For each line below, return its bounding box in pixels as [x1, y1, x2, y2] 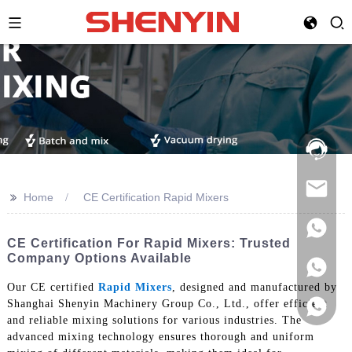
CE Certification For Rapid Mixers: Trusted [6, 236, 291, 250]
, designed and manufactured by [171, 280, 337, 293]
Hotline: [297, 131, 338, 146]
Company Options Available [6, 251, 192, 265]
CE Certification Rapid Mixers [82, 191, 229, 203]
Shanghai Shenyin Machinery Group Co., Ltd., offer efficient [6, 297, 328, 310]
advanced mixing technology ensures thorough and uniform [6, 330, 314, 343]
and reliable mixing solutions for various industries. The [6, 313, 302, 326]
